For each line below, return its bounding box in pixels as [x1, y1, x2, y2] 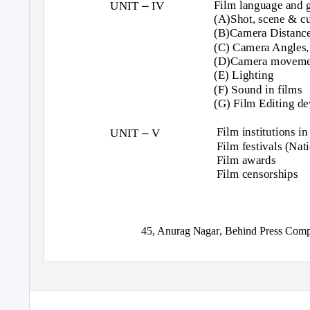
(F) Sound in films [213, 82, 302, 96]
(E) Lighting [213, 68, 274, 82]
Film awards [216, 153, 276, 167]
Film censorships [216, 167, 298, 181]
